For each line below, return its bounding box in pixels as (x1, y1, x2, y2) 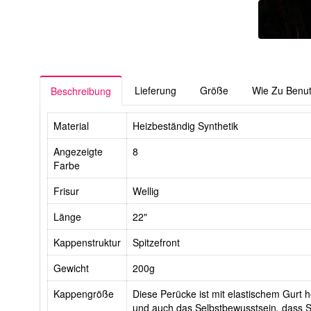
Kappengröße (53, 287, 114, 301)
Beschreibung (51, 84, 111, 99)
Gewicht (53, 261, 89, 276)
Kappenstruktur (53, 235, 121, 250)
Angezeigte (53, 144, 103, 159)
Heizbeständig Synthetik (133, 119, 238, 133)
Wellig (133, 184, 159, 199)
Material (53, 119, 89, 133)
